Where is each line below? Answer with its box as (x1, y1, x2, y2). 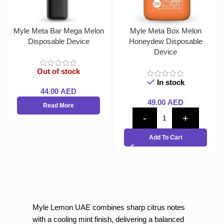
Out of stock (37, 67, 80, 75)
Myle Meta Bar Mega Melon (13, 26, 104, 35)
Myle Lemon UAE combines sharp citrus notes (32, 203, 185, 211)
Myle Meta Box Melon (129, 26, 201, 35)
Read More (43, 102, 74, 109)
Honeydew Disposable (128, 37, 202, 45)
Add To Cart (148, 134, 182, 141)
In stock (156, 78, 184, 86)
